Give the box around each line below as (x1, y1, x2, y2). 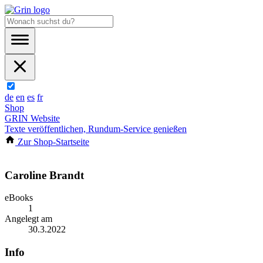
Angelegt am (5, 214, 52, 224)
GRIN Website (5, 113, 60, 123)
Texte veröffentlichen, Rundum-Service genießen (5, 124, 187, 134)
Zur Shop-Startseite (15, 137, 89, 147)
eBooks (5, 193, 33, 203)
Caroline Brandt (5, 168, 84, 181)
